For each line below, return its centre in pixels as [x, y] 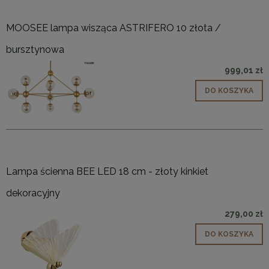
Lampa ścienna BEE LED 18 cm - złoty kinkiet [107, 172]
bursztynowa [35, 50]
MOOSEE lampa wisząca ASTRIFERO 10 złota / [113, 28]
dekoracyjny [33, 193]
